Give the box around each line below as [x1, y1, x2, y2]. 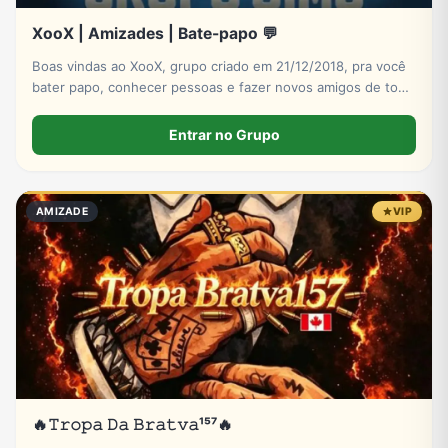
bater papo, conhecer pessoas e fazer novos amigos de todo [32, 78, 414, 95]
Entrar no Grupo [168, 125, 280, 143]
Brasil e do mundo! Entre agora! [32, 99, 230, 116]
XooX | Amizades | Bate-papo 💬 [32, 23, 278, 43]
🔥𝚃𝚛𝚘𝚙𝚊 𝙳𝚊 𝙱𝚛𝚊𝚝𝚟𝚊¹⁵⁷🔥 [32, 414, 233, 434]
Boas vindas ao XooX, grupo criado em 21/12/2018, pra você [32, 57, 406, 74]
